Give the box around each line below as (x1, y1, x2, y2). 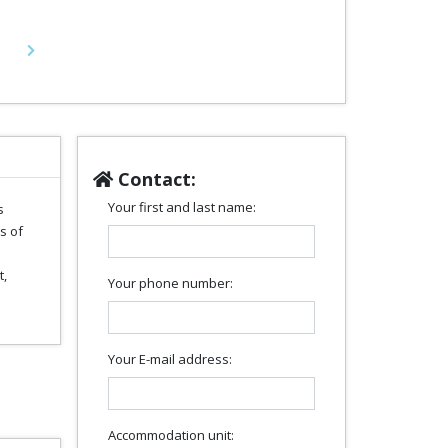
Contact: (113, 166, 196, 191)
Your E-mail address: (108, 349, 232, 368)
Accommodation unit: (108, 425, 234, 444)
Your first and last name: (108, 197, 256, 216)
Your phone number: (108, 273, 233, 292)
